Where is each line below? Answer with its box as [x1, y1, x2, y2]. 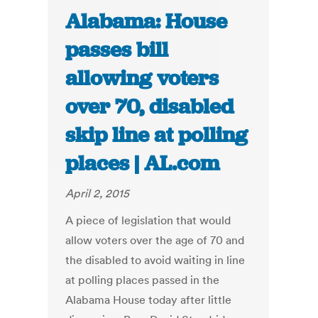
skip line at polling [65, 121, 248, 149]
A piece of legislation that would [65, 213, 231, 228]
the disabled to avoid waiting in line [65, 253, 246, 268]
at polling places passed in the [65, 273, 220, 287]
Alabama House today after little [65, 292, 232, 307]
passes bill [65, 36, 169, 64]
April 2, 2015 [65, 186, 130, 201]
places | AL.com [65, 150, 220, 177]
